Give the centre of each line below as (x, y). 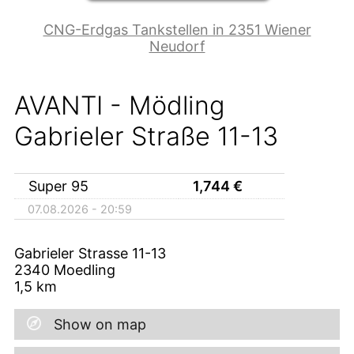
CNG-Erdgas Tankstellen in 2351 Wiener (177, 30)
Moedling (85, 269)
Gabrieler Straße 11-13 (146, 137)
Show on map (100, 324)
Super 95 (60, 186)
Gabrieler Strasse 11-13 (90, 253)
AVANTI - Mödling (119, 106)
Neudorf (177, 47)
